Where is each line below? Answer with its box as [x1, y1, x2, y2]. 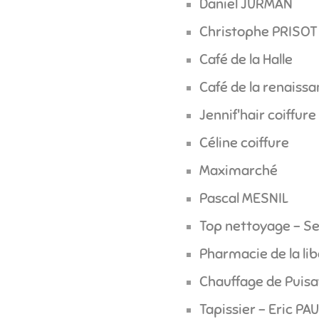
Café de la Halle [199, 51, 293, 69]
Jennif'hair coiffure [199, 106, 316, 125]
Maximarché [199, 162, 278, 180]
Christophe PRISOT [199, 22, 318, 41]
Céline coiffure [199, 134, 289, 152]
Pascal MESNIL [199, 189, 288, 208]
